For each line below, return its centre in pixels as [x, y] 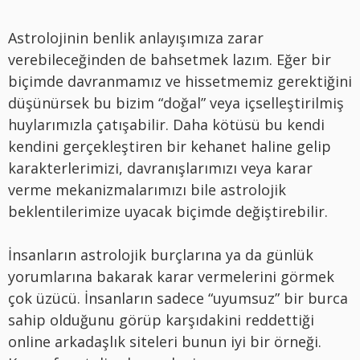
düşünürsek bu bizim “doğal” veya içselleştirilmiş [176, 102]
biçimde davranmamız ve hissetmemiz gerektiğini [180, 81]
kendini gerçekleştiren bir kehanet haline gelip [170, 146]
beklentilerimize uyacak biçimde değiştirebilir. [168, 211]
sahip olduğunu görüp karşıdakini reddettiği [161, 319]
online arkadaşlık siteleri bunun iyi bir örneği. [165, 341]
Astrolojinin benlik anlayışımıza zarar [136, 37]
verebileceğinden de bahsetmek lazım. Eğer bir [170, 59]
